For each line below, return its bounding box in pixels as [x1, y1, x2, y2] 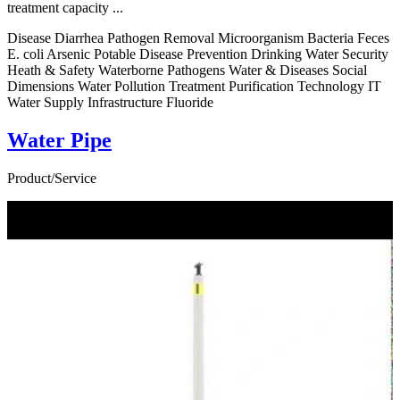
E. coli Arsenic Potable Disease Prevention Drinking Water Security [7, 46, 388, 62]
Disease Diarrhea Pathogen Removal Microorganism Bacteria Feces [7, 29, 389, 46]
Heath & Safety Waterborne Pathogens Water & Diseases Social [7, 62, 367, 78]
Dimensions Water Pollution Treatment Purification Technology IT [7, 78, 381, 94]
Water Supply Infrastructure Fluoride [7, 94, 213, 110]
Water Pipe [7, 128, 112, 152]
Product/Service [7, 170, 96, 186]
